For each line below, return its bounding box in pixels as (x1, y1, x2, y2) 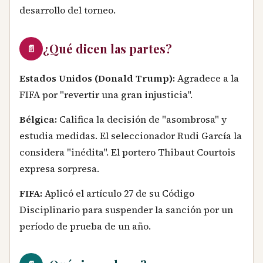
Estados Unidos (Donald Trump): (19, 72, 175, 85)
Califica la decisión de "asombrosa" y (57, 112, 227, 126)
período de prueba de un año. (19, 219, 151, 232)
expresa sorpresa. (19, 161, 99, 175)
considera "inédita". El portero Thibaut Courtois (19, 145, 235, 159)
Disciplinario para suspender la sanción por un (19, 203, 233, 216)
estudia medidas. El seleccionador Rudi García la (19, 129, 242, 142)
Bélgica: (19, 112, 57, 126)
